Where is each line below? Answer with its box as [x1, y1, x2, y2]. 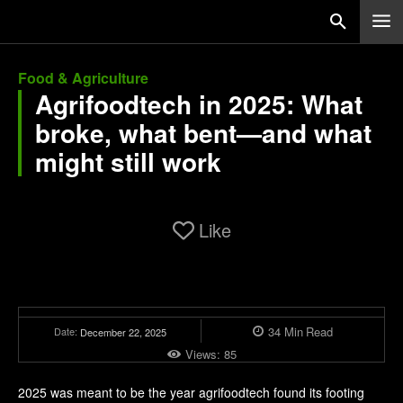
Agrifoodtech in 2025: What [35, 85, 363, 122]
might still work [35, 143, 221, 180]
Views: [184, 345, 224, 363]
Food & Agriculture [18, 67, 148, 88]
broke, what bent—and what [35, 114, 372, 151]
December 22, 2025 [79, 324, 166, 339]
